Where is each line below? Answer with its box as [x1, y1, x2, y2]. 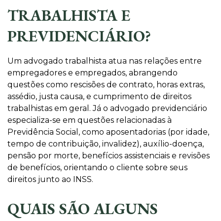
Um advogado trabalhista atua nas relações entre [7, 56, 202, 66]
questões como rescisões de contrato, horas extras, [7, 80, 205, 89]
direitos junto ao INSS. [7, 175, 93, 184]
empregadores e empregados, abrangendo [7, 68, 178, 77]
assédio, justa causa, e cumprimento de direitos [7, 92, 191, 101]
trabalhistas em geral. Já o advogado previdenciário [7, 104, 207, 113]
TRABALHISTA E [7, 5, 130, 26]
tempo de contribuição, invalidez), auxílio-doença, [7, 139, 204, 148]
